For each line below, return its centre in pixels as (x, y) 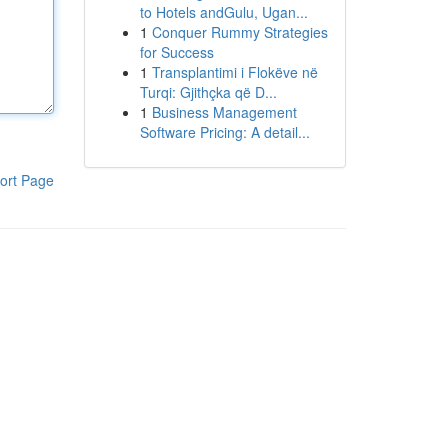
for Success (176, 52)
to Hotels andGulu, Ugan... (223, 12)
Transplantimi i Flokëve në (234, 72)
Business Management (224, 112)
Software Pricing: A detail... (224, 132)
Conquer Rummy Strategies (239, 32)
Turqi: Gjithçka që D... (208, 92)
